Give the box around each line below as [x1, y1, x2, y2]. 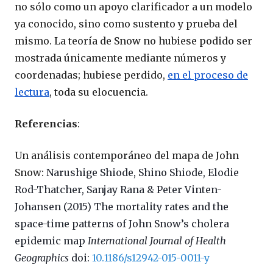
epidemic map [15, 235, 88, 247]
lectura [15, 86, 49, 99]
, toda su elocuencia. [49, 86, 148, 99]
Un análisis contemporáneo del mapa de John [15, 149, 239, 162]
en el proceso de [168, 69, 248, 82]
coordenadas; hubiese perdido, [15, 69, 168, 82]
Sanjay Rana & [87, 183, 157, 196]
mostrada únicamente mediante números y [15, 52, 226, 65]
